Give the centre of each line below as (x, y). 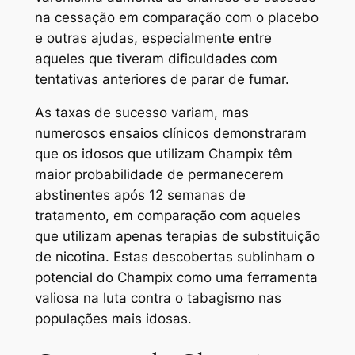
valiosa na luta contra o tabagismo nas (158, 298)
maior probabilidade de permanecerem (159, 175)
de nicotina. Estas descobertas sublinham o (174, 257)
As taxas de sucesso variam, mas (141, 113)
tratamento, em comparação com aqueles (167, 216)
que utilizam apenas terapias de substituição (177, 237)
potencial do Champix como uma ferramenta (176, 278)
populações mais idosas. (113, 319)
